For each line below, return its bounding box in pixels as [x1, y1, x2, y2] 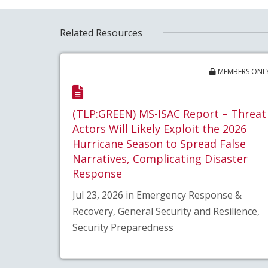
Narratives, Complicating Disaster [72, 151, 248, 166]
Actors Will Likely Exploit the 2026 [72, 121, 246, 136]
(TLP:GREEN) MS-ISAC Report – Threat [72, 106, 266, 121]
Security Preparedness [72, 220, 173, 234]
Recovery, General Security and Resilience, [72, 204, 260, 218]
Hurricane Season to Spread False [72, 136, 246, 151]
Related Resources [59, 26, 142, 39]
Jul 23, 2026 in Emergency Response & [72, 188, 242, 202]
